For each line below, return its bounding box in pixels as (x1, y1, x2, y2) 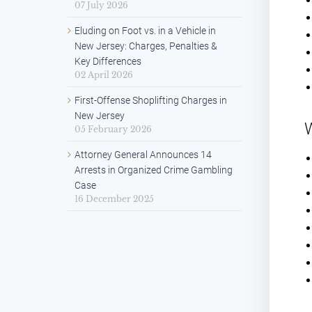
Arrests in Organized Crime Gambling (75, 164, 233, 176)
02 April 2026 (75, 70, 133, 81)
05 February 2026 (75, 124, 152, 135)
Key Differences (75, 56, 141, 68)
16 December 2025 (75, 194, 154, 205)
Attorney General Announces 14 (75, 149, 212, 161)
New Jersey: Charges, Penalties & (75, 40, 217, 52)
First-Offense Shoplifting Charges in (75, 95, 227, 107)
